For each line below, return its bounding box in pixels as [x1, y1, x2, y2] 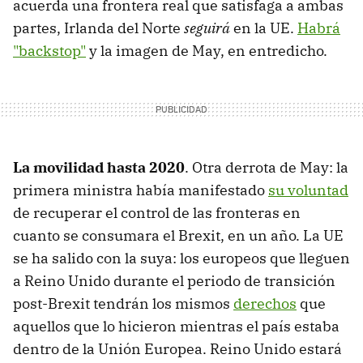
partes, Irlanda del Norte [13, 18, 184, 37]
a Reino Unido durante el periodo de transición [13, 271, 335, 290]
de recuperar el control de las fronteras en [13, 203, 301, 222]
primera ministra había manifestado [13, 180, 268, 199]
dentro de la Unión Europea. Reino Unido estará [13, 339, 342, 358]
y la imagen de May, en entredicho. [86, 41, 327, 60]
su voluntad [268, 180, 348, 199]
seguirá [184, 18, 230, 37]
